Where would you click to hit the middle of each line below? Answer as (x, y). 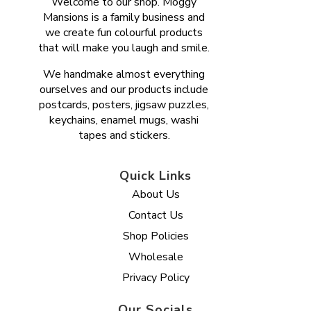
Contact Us (155, 215)
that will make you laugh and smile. (124, 48)
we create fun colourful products (124, 32)
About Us (155, 194)
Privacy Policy (155, 277)
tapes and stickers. (124, 135)
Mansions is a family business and (124, 17)
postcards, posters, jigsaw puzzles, (124, 104)
